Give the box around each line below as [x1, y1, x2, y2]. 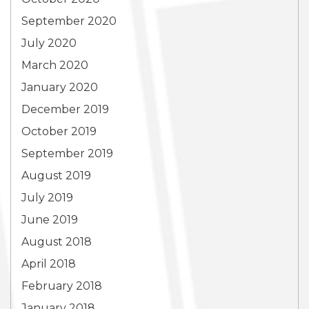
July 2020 [21, 37, 77, 50]
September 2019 [21, 147, 113, 160]
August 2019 [21, 169, 91, 182]
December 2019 [21, 103, 109, 116]
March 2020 [21, 59, 88, 72]
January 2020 [21, 81, 98, 94]
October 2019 [21, 125, 97, 138]
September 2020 [21, 14, 117, 28]
